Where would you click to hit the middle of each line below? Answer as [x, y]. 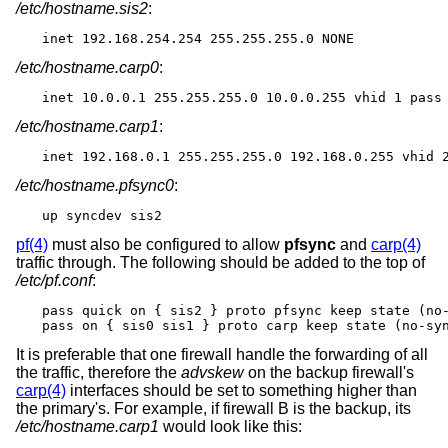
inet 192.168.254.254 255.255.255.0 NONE [198, 38]
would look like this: [230, 426]
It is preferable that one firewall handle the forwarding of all [222, 354]
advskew [212, 372]
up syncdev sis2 [102, 215]
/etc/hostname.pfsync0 [95, 185]
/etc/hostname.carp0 [87, 67]
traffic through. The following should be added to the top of [220, 262]
